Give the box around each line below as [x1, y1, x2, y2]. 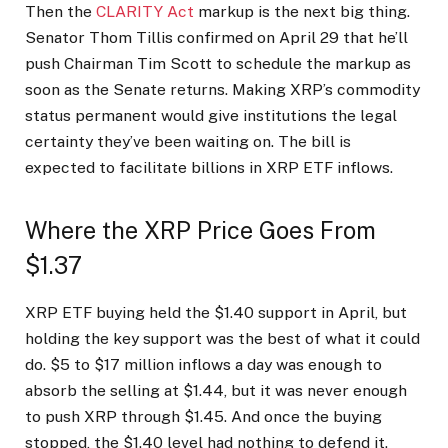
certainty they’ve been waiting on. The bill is [25, 131, 351, 151]
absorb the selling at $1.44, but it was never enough [25, 381, 407, 401]
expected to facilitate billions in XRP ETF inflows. [25, 157, 397, 177]
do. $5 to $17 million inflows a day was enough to [25, 355, 382, 375]
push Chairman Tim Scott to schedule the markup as [25, 53, 411, 73]
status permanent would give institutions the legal [25, 105, 397, 125]
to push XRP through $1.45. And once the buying [25, 407, 382, 427]
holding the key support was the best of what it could [25, 329, 420, 349]
